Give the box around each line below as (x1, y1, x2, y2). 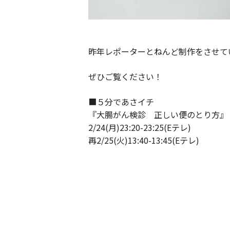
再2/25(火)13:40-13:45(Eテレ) (88, 133, 199, 146)
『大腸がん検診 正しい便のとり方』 (88, 108, 228, 121)
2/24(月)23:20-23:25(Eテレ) (88, 121, 191, 133)
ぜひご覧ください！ (88, 70, 162, 83)
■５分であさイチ (88, 95, 154, 108)
